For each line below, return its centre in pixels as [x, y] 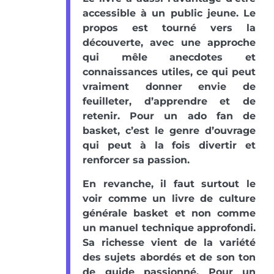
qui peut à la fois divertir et [169, 146]
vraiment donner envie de [169, 87]
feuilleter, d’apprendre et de [169, 102]
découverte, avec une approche [169, 43]
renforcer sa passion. [136, 160]
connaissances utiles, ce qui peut [169, 72]
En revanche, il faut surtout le [169, 184]
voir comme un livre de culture [169, 199]
